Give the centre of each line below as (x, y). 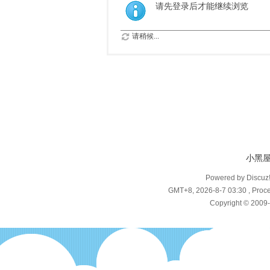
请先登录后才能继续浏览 (202, 6)
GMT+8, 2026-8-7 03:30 (207, 190)
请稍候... (145, 36)
